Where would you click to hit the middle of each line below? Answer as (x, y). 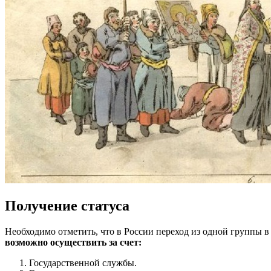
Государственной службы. (83, 263)
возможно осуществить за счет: (73, 242)
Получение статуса (67, 205)
